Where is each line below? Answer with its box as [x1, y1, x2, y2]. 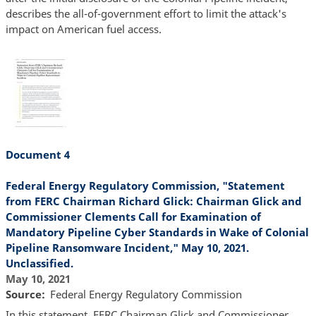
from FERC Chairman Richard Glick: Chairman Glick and [5, 193, 302, 208]
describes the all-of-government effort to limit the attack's [5, 6, 286, 21]
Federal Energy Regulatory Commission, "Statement [5, 178, 285, 193]
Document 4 [5, 147, 70, 162]
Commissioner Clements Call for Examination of [5, 209, 261, 224]
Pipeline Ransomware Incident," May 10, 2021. [5, 240, 249, 255]
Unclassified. [5, 255, 73, 270]
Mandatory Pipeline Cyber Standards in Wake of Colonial [5, 224, 309, 239]
